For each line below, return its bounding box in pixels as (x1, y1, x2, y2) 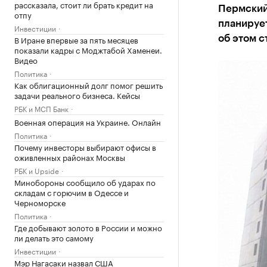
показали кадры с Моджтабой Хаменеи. (14, 44, 162, 55)
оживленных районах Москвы (14, 151, 125, 163)
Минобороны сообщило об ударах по (14, 176, 156, 188)
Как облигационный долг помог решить (14, 79, 163, 91)
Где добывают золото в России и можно (14, 221, 162, 233)
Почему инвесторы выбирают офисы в (14, 141, 156, 153)
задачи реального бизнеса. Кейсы (14, 89, 140, 101)
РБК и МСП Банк (14, 103, 69, 114)
